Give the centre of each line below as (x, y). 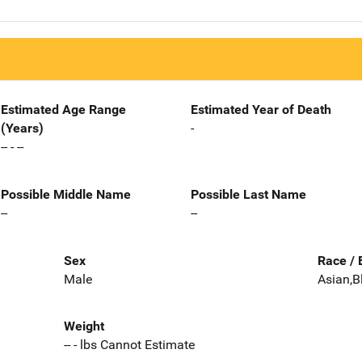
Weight (84, 326)
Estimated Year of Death (261, 109)
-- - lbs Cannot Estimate (129, 345)
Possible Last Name (248, 194)
